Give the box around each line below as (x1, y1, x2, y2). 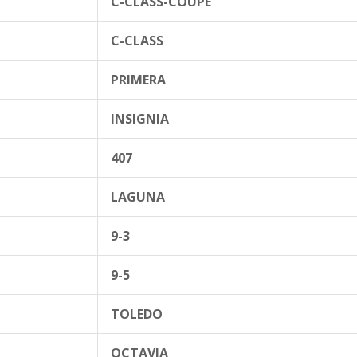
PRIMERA (111, 70, 166, 88)
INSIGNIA (111, 109, 169, 127)
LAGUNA (111, 187, 165, 206)
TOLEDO (111, 304, 163, 323)
